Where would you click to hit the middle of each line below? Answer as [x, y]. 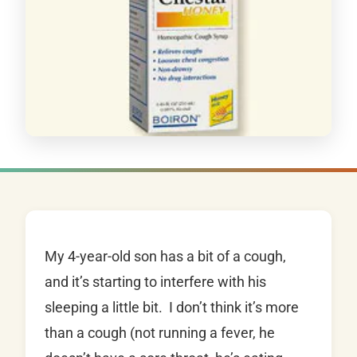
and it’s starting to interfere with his [155, 282]
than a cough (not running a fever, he [160, 333]
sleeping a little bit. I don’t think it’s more [172, 308]
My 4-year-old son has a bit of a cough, [165, 257]
